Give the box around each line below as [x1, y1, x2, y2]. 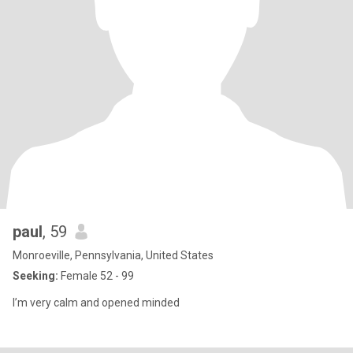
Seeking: [13, 269, 58, 282]
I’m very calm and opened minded [13, 296, 180, 309]
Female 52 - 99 [58, 269, 134, 282]
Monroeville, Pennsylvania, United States [13, 249, 214, 262]
